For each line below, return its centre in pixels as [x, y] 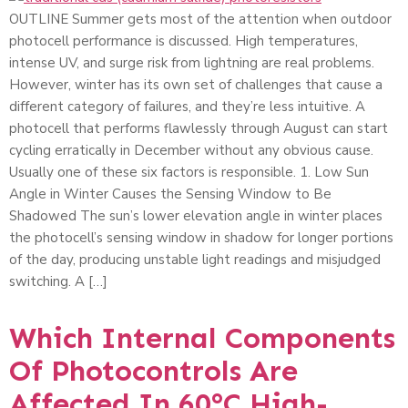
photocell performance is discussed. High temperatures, [184, 41]
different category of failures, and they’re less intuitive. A [187, 107]
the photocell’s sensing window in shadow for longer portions [201, 238]
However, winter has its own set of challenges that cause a [196, 85]
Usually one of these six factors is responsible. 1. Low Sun [189, 173]
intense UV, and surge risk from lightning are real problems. [192, 63]
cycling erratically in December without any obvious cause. [191, 151]
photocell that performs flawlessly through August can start [199, 129]
